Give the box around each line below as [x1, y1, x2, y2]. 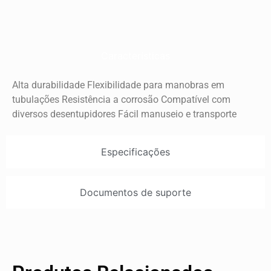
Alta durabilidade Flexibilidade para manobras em [12, 79, 224, 91]
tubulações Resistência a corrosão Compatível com [12, 93, 230, 105]
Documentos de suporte [80, 186, 191, 198]
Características [101, 49, 170, 62]
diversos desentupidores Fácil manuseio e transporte [12, 108, 237, 120]
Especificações [101, 145, 170, 158]
